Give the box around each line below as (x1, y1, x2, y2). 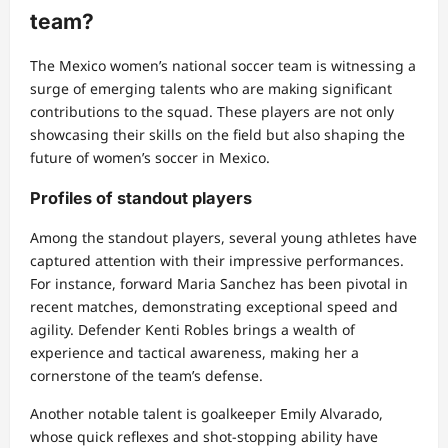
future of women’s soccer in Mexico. (30, 148, 270, 168)
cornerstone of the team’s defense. (30, 366, 263, 386)
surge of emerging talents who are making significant (30, 79, 392, 99)
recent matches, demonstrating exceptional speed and (30, 297, 398, 317)
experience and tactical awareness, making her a (30, 343, 359, 363)
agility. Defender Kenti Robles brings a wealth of (30, 320, 355, 340)
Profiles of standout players (30, 187, 252, 208)
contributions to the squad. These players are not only (30, 102, 394, 122)
